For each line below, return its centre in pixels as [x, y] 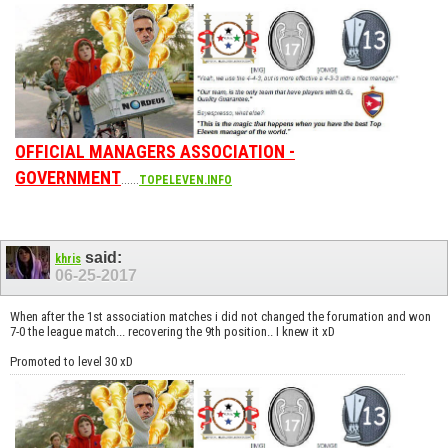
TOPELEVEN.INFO [185, 180]
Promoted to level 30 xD [71, 361]
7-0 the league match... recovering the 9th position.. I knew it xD [172, 331]
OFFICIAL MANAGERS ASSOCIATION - [155, 152]
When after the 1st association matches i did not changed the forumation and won [220, 316]
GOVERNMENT [68, 178]
